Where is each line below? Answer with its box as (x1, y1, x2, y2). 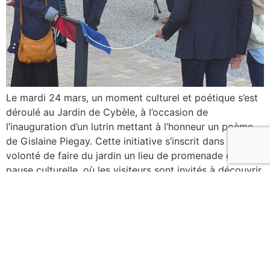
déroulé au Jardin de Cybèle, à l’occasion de (6, 106, 208, 119)
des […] (6, 178, 40, 191)
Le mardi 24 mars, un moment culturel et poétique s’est (6, 92, 258, 104)
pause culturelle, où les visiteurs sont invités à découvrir (6, 164, 262, 177)
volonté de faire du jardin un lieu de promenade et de (6, 149, 250, 162)
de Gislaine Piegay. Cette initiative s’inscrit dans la (6, 135, 235, 148)
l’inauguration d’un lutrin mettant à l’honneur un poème (6, 121, 253, 133)
